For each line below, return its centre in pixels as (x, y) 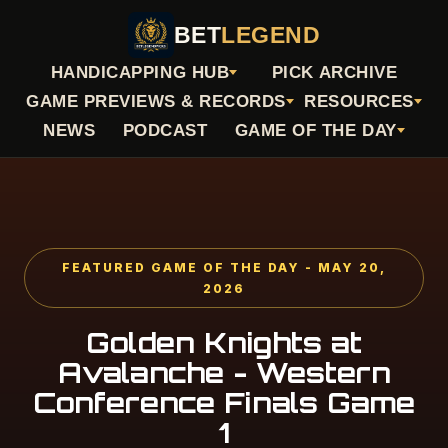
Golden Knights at (224, 342)
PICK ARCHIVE (334, 72)
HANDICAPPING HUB (140, 72)
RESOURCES (359, 101)
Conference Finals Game (224, 402)
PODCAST (165, 130)
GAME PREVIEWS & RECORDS (156, 101)
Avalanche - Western (224, 372)
